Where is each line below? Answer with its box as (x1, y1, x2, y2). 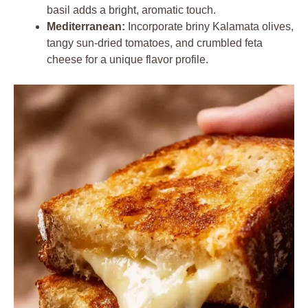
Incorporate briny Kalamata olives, (125, 20, 294, 32)
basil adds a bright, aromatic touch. (47, 3, 216, 16)
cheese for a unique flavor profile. (47, 53, 208, 65)
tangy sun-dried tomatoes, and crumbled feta (47, 36, 263, 49)
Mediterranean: (47, 20, 125, 32)
